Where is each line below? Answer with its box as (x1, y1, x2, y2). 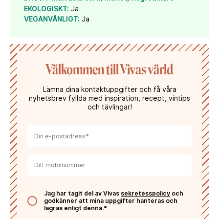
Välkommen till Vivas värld (46, 62, 173, 78)
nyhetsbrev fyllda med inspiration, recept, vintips (29, 94, 190, 102)
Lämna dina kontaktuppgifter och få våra (43, 85, 176, 93)
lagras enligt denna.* (44, 204, 107, 212)
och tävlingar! (87, 103, 132, 111)
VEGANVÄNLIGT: (24, 15, 80, 23)
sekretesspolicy (121, 190, 170, 197)
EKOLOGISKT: (24, 4, 69, 13)
